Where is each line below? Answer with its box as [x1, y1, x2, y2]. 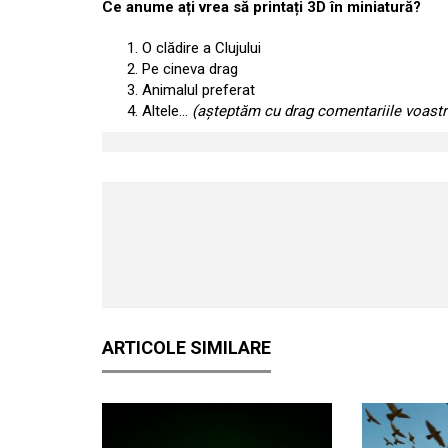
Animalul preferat [142, 81, 255, 99]
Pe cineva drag [142, 60, 238, 78]
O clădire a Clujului [142, 39, 261, 57]
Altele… [142, 102, 192, 120]
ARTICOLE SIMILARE [102, 337, 271, 358]
